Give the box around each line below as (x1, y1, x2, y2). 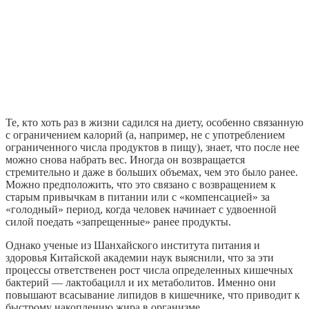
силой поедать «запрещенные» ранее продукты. (6, 215, 231, 228)
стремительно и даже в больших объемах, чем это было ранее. (6, 166, 298, 178)
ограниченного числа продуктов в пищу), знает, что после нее (6, 141, 299, 153)
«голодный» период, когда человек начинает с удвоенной (6, 203, 277, 215)
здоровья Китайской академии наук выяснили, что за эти (6, 251, 274, 263)
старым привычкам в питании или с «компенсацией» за (6, 190, 270, 203)
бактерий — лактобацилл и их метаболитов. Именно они (6, 276, 276, 288)
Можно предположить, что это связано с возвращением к (6, 178, 276, 190)
